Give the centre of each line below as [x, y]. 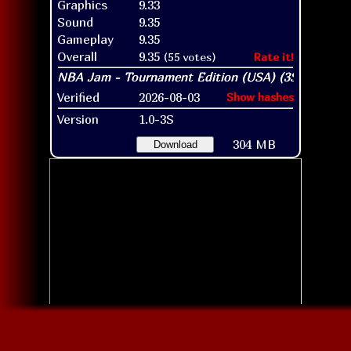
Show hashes [260, 96]
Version [78, 119]
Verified [78, 97]
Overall [77, 56]
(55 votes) [190, 56]
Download [175, 144]
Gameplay [85, 39]
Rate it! [274, 56]
